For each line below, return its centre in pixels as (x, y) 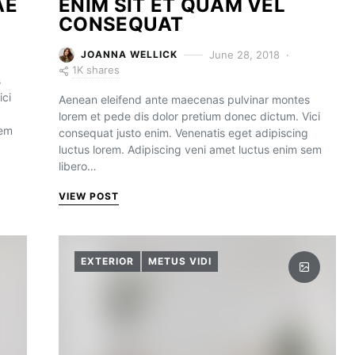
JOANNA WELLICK (129, 54)
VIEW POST (89, 196)
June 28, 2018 (244, 54)
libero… (78, 166)
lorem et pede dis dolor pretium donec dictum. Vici (189, 116)
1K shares (96, 70)
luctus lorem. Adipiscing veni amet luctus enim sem (190, 149)
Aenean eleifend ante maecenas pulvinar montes (184, 99)
